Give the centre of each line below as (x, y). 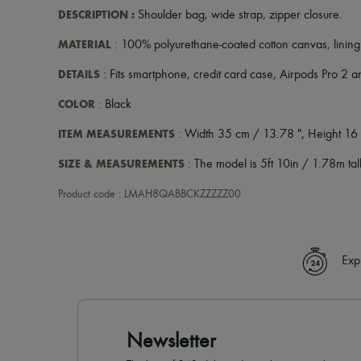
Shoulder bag (170, 15)
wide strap (237, 15)
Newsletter (171, 341)
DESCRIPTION (93, 15)
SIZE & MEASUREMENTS (121, 164)
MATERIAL (85, 44)
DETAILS (79, 74)
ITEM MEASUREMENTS (116, 134)
